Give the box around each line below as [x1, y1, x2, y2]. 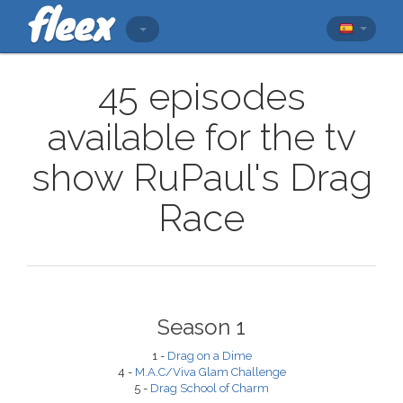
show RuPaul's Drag [31, 156, 372, 200]
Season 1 [157, 314, 246, 340]
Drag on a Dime [166, 349, 252, 363]
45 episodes [97, 75, 306, 119]
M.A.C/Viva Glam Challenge [134, 365, 286, 379]
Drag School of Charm [150, 381, 269, 395]
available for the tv [47, 115, 356, 159]
